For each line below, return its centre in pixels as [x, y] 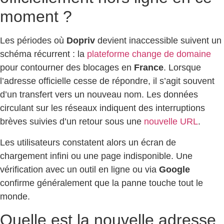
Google [174, 169]
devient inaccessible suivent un [158, 41]
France [149, 68]
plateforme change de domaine [149, 54]
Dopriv [81, 41]
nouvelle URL [171, 122]
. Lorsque [182, 68]
